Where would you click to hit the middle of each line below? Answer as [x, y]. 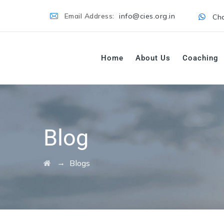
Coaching [200, 58]
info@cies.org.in [147, 16]
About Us [153, 58]
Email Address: [90, 16]
